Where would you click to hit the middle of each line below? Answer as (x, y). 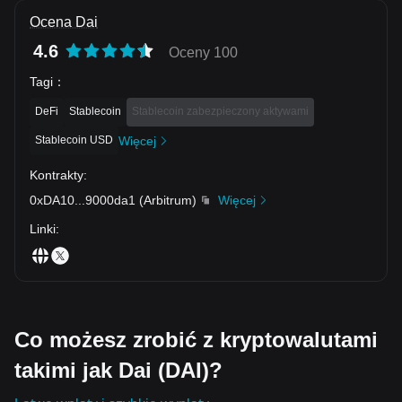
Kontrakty (57, 175)
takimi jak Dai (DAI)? (118, 370)
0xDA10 (52, 200)
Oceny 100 (203, 52)
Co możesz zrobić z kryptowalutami (196, 339)
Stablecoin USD (74, 140)
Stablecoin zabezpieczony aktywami (220, 111)
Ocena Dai (64, 22)
